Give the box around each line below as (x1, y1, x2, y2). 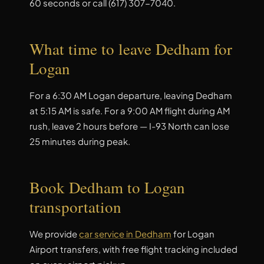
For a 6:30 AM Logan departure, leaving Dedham (29, 90, 232, 101)
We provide (29, 229, 79, 239)
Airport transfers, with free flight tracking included (29, 244, 237, 255)
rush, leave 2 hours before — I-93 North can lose (29, 121, 229, 132)
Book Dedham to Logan (29, 176, 185, 198)
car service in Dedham (79, 229, 171, 239)
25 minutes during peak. (29, 136, 130, 147)
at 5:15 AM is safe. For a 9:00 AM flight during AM (29, 105, 230, 117)
